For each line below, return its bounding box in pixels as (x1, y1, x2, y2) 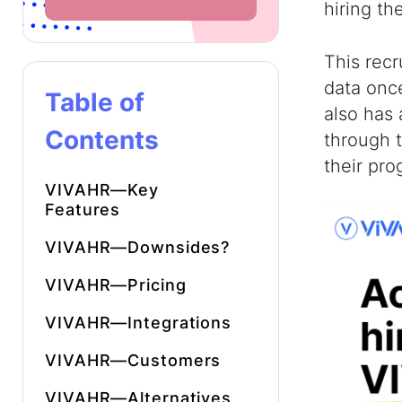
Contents (45, 125, 159, 155)
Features (45, 200, 121, 219)
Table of (45, 87, 144, 118)
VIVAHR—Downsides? (45, 238, 231, 257)
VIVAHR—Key (45, 180, 160, 199)
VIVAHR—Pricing (45, 275, 187, 294)
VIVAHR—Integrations (45, 313, 232, 332)
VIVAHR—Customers (45, 351, 222, 370)
